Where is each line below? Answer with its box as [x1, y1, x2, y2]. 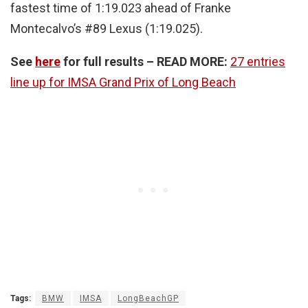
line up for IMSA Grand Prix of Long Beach [10, 74, 236, 89]
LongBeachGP [118, 293, 179, 303]
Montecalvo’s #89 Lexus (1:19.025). [10, 21, 203, 36]
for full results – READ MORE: [60, 54, 228, 69]
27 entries [230, 54, 285, 69]
